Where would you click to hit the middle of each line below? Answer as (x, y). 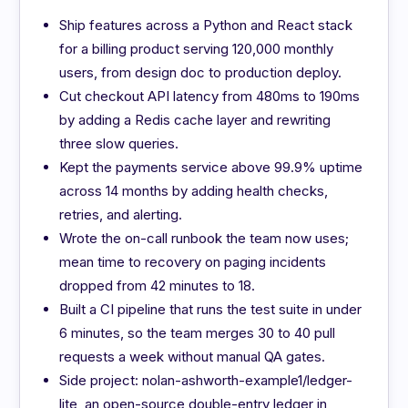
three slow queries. (119, 143)
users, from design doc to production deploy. (201, 72)
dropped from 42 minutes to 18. (158, 285)
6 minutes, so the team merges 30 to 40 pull (198, 332)
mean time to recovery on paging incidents (193, 261)
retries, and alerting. (121, 214)
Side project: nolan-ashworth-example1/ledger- (206, 380)
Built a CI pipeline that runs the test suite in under (211, 309)
